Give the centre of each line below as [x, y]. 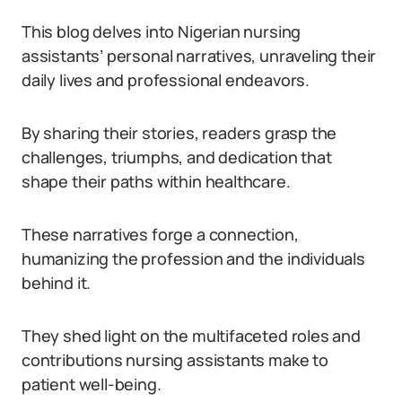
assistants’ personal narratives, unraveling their [199, 56]
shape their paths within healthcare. [156, 181]
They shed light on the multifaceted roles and [191, 336]
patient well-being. [92, 384]
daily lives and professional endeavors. [166, 80]
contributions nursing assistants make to [175, 360]
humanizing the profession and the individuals [193, 258]
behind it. [57, 283]
